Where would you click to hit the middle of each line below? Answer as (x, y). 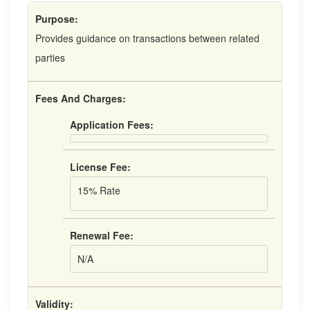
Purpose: (57, 19)
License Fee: (100, 167)
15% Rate (99, 190)
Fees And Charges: (81, 98)
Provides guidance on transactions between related (147, 38)
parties (50, 57)
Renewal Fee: (102, 235)
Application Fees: (112, 125)
